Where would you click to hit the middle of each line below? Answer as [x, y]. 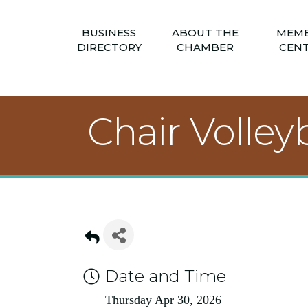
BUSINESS [109, 32]
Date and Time [166, 276]
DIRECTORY [109, 47]
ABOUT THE [205, 32]
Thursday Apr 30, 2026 [163, 300]
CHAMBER [205, 47]
